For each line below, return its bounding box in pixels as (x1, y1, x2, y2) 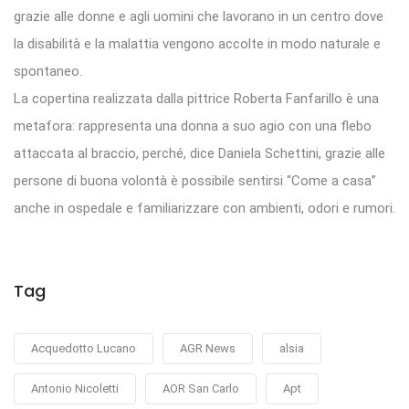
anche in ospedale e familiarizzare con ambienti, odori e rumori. (14, 200, 395, 217)
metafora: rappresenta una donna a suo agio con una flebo (14, 118, 372, 135)
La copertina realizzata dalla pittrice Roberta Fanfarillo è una (14, 90, 379, 108)
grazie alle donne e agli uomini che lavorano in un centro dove (14, 8, 383, 26)
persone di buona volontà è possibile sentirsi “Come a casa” (14, 173, 376, 190)
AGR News (180, 341, 236, 356)
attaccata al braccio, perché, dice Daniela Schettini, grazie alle (14, 145, 385, 163)
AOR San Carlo (163, 382, 239, 396)
